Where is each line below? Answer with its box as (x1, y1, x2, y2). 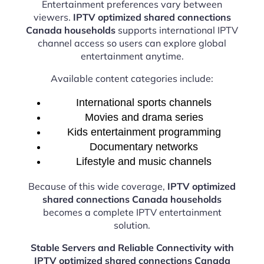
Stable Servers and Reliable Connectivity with (30, 241, 234, 253)
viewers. (33, 11, 73, 23)
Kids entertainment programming (67, 126, 221, 138)
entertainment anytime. (80, 49, 184, 62)
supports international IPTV (115, 24, 238, 36)
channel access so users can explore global (38, 37, 226, 49)
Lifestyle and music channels (76, 155, 212, 167)
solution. (114, 219, 150, 231)
